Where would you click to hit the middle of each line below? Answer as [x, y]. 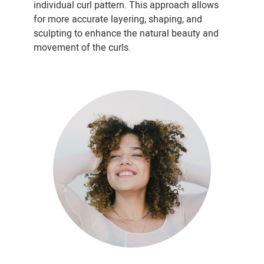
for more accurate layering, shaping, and [118, 19]
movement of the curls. [82, 47]
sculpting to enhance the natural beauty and [126, 33]
